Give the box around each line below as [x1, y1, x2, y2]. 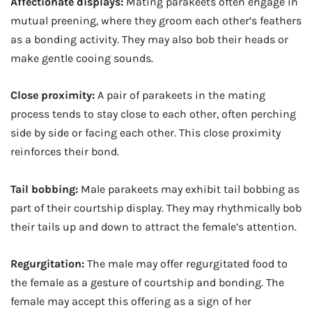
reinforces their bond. [10, 145, 119, 159]
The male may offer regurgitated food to [84, 257, 288, 270]
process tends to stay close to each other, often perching [10, 107, 296, 121]
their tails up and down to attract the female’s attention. [10, 219, 297, 233]
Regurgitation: [10, 257, 84, 270]
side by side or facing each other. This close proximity [10, 126, 281, 140]
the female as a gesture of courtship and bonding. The [10, 276, 284, 289]
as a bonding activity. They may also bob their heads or [10, 32, 288, 46]
